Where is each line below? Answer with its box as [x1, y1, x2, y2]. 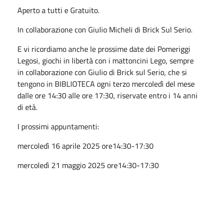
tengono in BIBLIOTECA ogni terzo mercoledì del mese [17, 77, 195, 90]
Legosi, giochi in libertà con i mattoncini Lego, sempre [17, 54, 194, 66]
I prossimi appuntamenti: [17, 120, 99, 132]
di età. [17, 101, 37, 113]
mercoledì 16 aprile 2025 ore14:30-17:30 [17, 139, 154, 152]
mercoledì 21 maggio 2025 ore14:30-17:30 [17, 159, 159, 171]
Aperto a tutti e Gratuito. [17, 4, 99, 16]
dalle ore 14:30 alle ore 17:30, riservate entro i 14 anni [17, 89, 198, 101]
